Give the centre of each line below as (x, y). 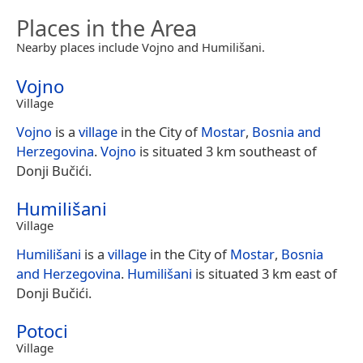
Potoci (42, 331)
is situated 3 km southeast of (226, 151)
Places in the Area (107, 28)
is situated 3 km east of (265, 273)
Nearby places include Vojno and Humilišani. (141, 47)
